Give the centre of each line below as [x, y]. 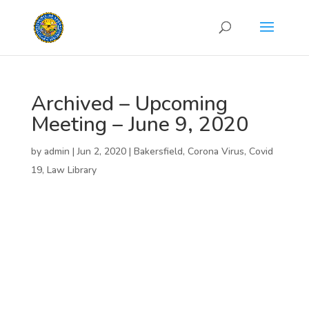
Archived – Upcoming [129, 104]
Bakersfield [158, 151]
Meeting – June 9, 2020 [139, 124]
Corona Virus [216, 151]
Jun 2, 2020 [101, 151]
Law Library [71, 170]
